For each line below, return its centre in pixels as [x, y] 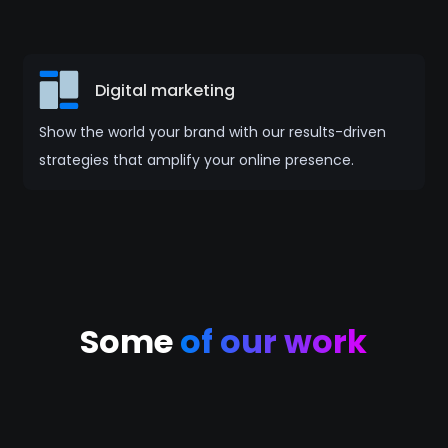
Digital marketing [164, 90]
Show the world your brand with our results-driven [212, 132]
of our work [274, 341]
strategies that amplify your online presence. [196, 160]
